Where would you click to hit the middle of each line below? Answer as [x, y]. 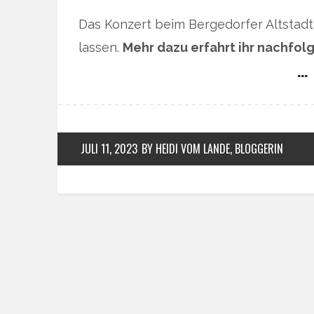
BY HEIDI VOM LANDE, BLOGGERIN [212, 148]
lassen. [101, 47]
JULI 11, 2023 [109, 148]
